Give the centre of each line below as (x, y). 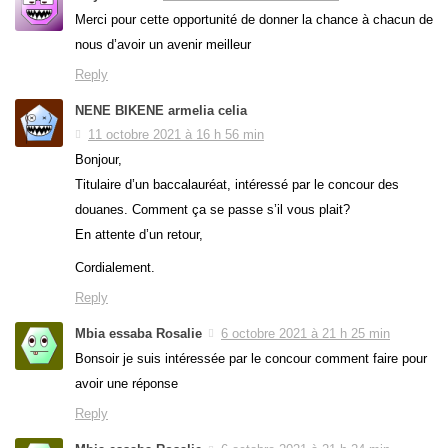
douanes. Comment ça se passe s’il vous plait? (212, 210)
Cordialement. (115, 268)
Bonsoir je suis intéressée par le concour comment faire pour (251, 359)
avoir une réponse (126, 384)
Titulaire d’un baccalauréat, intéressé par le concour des (237, 185)
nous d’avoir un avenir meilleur (163, 45)
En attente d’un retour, (139, 235)
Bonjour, (98, 160)
